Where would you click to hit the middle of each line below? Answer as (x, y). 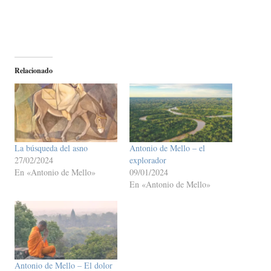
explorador (148, 160)
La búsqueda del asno (51, 148)
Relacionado (34, 71)
